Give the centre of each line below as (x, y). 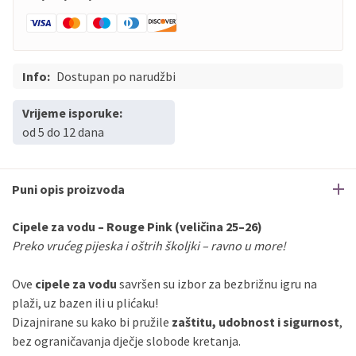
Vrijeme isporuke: (72, 113)
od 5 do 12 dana (63, 132)
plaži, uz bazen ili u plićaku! (85, 303)
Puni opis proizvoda (68, 189)
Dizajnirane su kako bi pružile (92, 322)
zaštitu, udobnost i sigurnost (255, 322)
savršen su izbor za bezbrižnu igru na (217, 284)
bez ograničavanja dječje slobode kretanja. (126, 341)
